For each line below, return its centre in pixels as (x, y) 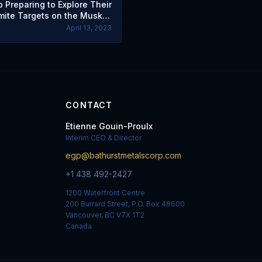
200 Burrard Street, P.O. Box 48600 (125, 204)
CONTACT (89, 105)
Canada (79, 226)
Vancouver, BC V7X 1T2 (105, 215)
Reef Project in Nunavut (63, 27)
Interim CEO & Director (104, 138)
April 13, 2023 (89, 28)
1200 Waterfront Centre (105, 193)
